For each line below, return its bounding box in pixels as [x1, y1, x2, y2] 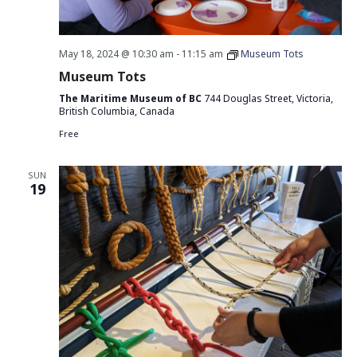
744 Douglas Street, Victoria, [203, 91, 333, 105]
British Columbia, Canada [58, 104, 175, 118]
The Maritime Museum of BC [58, 91, 204, 105]
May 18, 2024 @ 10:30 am [58, 46, 174, 61]
